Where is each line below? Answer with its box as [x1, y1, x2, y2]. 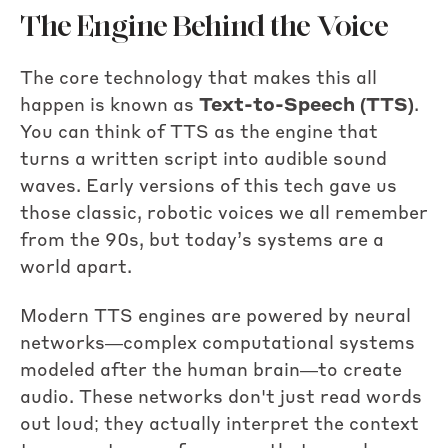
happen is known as [20, 96, 199, 115]
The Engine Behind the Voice [20, 6, 389, 44]
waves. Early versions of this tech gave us [20, 177, 397, 196]
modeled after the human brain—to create [20, 362, 402, 381]
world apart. [20, 258, 132, 277]
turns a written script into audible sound [20, 150, 387, 169]
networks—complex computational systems [20, 335, 415, 354]
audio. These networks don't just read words [20, 389, 422, 408]
